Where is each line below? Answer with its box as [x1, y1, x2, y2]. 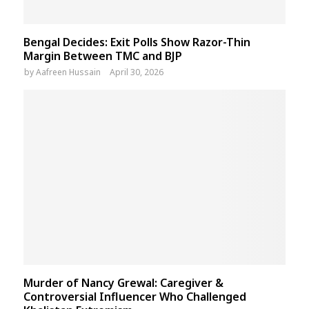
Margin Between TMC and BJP [23, 48, 182, 64]
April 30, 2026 [110, 66, 163, 79]
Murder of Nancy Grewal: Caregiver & [23, 275, 223, 290]
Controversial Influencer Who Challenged [23, 288, 246, 304]
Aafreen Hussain [36, 66, 101, 79]
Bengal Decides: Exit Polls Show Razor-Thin [23, 34, 250, 50]
